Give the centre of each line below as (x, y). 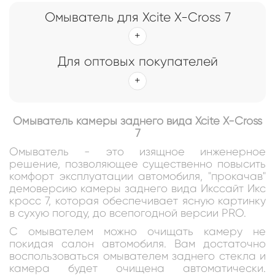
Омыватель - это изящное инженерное (137, 151)
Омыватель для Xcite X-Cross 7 (137, 17)
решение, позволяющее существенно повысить (137, 164)
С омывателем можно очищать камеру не (137, 231)
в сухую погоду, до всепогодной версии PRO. (128, 213)
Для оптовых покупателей (137, 61)
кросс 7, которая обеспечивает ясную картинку (137, 200)
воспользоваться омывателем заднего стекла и (137, 256)
